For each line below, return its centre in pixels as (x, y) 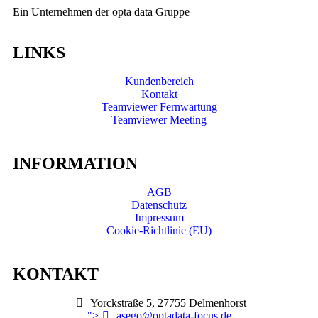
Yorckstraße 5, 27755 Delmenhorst (168, 303)
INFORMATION (75, 163)
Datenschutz (159, 205)
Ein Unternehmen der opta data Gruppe (101, 12)
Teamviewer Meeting (159, 120)
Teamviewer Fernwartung (159, 107)
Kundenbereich (159, 81)
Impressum (159, 218)
